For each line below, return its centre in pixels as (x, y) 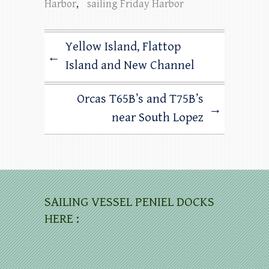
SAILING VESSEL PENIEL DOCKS (129, 202)
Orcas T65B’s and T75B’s (140, 99)
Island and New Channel (130, 66)
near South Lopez (158, 118)
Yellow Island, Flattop (123, 47)
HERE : (62, 219)
